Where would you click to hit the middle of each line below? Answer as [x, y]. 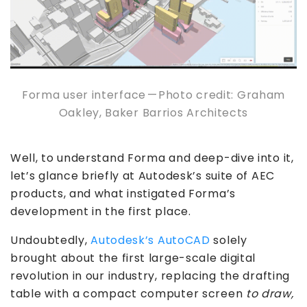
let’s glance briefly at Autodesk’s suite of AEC [143, 176]
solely [229, 241]
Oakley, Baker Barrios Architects [153, 113]
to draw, [270, 294]
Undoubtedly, [51, 241]
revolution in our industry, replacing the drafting [150, 276]
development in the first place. [101, 212]
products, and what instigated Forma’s [123, 194]
